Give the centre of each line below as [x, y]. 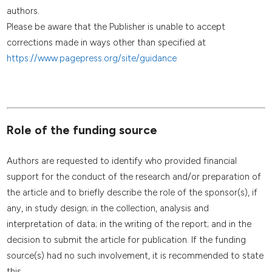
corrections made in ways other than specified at [106, 42]
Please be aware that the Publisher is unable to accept [116, 26]
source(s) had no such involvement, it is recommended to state [135, 256]
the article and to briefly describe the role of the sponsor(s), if [132, 193]
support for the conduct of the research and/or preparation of [134, 177]
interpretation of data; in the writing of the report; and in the [129, 224]
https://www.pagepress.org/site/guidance [91, 58]
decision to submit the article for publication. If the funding [126, 240]
